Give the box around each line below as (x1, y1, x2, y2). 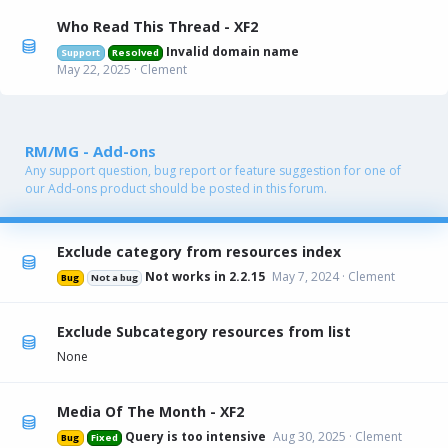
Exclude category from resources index (57, 241, 341, 261)
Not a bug (91, 270, 139, 284)
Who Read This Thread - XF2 (57, 16, 258, 36)
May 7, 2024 (272, 267, 340, 285)
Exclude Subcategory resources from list (57, 321, 351, 341)
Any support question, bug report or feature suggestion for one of (25, 162, 401, 179)
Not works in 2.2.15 (145, 267, 266, 285)
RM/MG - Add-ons (25, 141, 156, 161)
